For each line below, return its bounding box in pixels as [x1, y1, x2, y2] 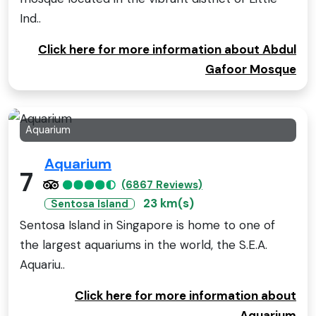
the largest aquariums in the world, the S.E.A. [20, 236, 267, 253]
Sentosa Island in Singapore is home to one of [20, 217, 275, 233]
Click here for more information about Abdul [38, 42, 296, 58]
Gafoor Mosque [205, 61, 296, 78]
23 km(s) [143, 195, 194, 211]
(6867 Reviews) [121, 177, 202, 192]
